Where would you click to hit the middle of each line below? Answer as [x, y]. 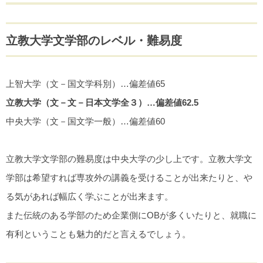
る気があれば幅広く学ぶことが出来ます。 [90, 196]
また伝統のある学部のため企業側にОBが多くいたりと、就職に [131, 215]
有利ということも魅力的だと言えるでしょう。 [98, 234]
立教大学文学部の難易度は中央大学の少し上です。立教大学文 [129, 159]
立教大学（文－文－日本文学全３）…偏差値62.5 [102, 102]
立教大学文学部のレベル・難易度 [94, 40]
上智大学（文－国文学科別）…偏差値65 [85, 83]
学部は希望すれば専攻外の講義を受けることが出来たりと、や [129, 177]
